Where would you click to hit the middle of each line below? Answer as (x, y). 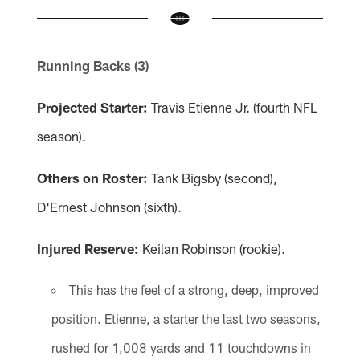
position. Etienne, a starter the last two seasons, (186, 319)
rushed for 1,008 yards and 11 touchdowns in (181, 348)
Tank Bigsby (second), (213, 178)
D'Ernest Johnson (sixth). (110, 207)
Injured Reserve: (88, 249)
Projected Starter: (93, 107)
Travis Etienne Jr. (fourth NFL (233, 107)
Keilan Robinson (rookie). (213, 249)
